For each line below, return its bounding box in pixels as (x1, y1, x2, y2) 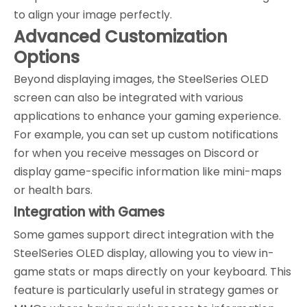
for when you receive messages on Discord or (14, 145, 259, 161)
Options (14, 45, 79, 69)
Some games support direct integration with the (14, 226, 274, 243)
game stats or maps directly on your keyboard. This (14, 263, 291, 280)
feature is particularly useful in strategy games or (14, 282, 279, 298)
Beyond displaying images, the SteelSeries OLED (14, 71, 269, 87)
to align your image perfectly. (14, 6, 172, 23)
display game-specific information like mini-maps (14, 163, 282, 180)
